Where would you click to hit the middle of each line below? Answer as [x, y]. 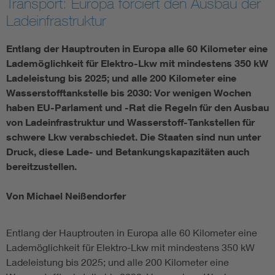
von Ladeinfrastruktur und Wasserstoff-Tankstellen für [130, 122]
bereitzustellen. [41, 167]
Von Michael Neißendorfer [66, 196]
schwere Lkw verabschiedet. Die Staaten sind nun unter [134, 137]
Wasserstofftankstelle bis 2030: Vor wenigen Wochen [129, 93]
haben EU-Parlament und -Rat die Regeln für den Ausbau [137, 108]
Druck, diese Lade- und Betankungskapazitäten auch [128, 152]
